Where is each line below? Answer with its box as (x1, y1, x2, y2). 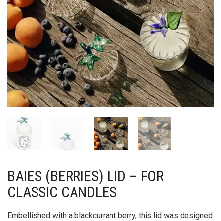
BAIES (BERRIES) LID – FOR (7, 167, 164, 184)
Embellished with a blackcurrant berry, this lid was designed (7, 210, 213, 220)
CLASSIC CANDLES (7, 183, 117, 201)
